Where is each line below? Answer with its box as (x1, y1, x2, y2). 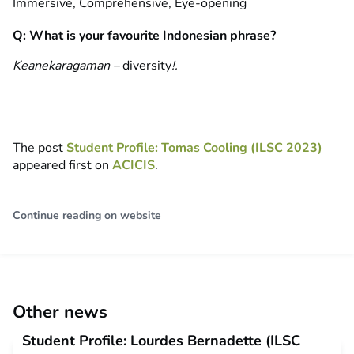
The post (13, 139, 66, 157)
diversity (122, 57, 171, 75)
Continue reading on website (13, 208, 161, 224)
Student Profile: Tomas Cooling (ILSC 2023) (66, 139, 322, 157)
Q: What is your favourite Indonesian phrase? (13, 27, 276, 45)
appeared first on (13, 156, 112, 175)
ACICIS (112, 156, 155, 175)
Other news (13, 300, 107, 325)
